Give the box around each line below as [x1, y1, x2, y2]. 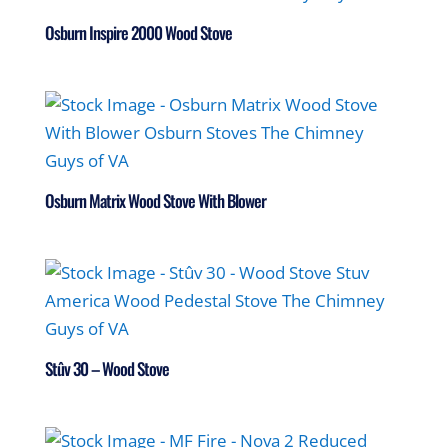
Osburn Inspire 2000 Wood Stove [44, 20, 232, 46]
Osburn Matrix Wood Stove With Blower [44, 188, 266, 214]
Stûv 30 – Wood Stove [44, 356, 169, 382]
